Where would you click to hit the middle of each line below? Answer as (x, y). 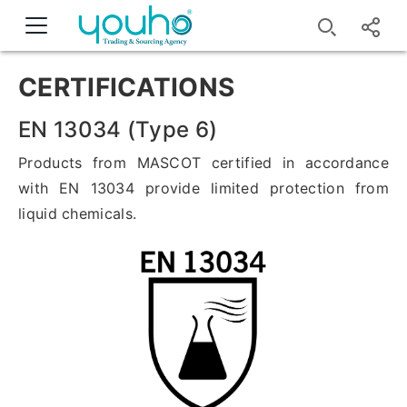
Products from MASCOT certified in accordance (203, 163)
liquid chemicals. (78, 213)
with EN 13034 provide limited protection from (203, 188)
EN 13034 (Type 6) (118, 129)
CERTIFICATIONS (127, 87)
